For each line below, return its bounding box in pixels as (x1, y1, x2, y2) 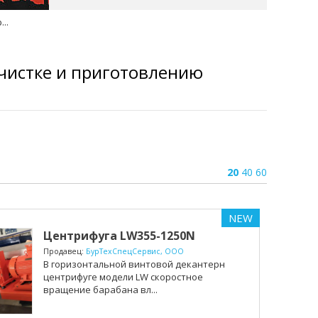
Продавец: (43, 246, 86, 256)
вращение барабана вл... (43, 283, 158, 296)
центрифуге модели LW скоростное (43, 270, 203, 283)
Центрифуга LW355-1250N (43, 227, 195, 243)
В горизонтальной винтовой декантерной (43, 257, 236, 270)
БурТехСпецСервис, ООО (85, 246, 184, 256)
